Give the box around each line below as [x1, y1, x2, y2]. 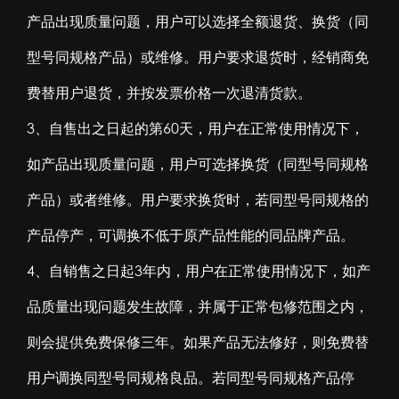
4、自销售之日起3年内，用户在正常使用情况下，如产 [27, 261, 370, 280]
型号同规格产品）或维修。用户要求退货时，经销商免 [27, 47, 369, 66]
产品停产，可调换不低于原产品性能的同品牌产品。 [27, 225, 354, 244]
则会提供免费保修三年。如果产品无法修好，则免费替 [27, 332, 369, 351]
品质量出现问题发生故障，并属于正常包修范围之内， [27, 297, 369, 315]
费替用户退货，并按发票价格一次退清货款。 [27, 83, 312, 102]
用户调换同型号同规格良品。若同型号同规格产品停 [27, 368, 354, 387]
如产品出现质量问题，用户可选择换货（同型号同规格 [27, 154, 369, 173]
